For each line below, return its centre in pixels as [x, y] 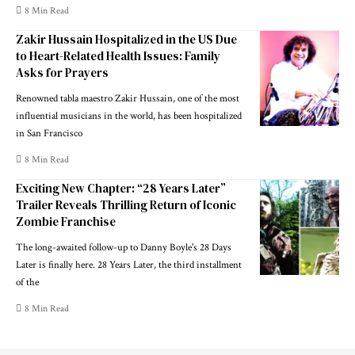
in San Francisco [49, 133]
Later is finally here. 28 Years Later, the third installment [129, 265]
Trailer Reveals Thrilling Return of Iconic [126, 204]
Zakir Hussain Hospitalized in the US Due [126, 39]
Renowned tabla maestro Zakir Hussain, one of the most [128, 98]
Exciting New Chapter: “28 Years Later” [121, 188]
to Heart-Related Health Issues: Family [118, 55]
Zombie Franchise [66, 221]
